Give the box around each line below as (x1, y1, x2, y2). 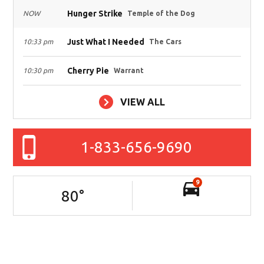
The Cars (149, 38, 182, 46)
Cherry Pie (67, 66, 110, 76)
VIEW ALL (120, 97, 165, 108)
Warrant (114, 67, 144, 75)
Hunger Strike (67, 9, 123, 19)
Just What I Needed (67, 37, 145, 47)
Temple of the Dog (127, 9, 196, 18)
